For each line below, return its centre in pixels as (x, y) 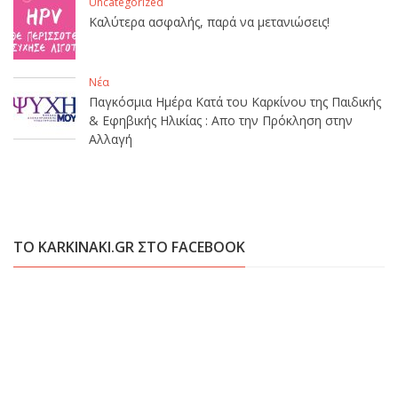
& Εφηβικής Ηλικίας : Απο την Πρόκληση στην (221, 121)
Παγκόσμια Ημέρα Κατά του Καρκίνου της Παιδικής (235, 102)
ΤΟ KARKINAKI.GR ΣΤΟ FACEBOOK (129, 247)
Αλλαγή (111, 139)
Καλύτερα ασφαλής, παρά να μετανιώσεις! (209, 22)
